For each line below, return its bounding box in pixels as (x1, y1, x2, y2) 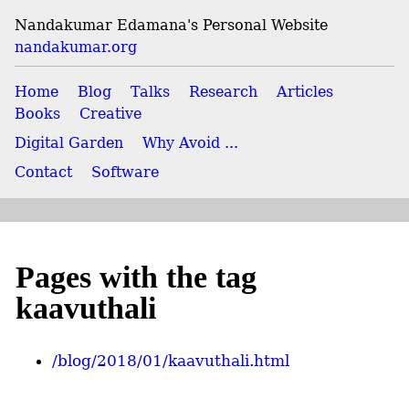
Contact (15, 163, 72, 181)
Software (91, 163, 159, 181)
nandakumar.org (15, 38, 137, 56)
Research (189, 83, 257, 100)
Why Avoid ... (142, 134, 238, 152)
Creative (79, 105, 142, 122)
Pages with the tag (16, 260, 257, 295)
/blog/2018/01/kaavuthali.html (52, 351, 289, 371)
